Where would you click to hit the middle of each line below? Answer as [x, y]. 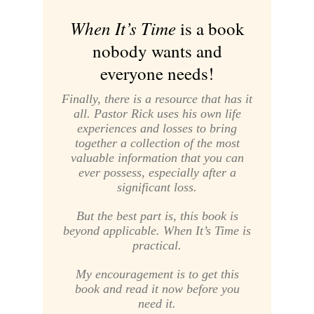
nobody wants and [157, 51]
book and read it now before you [157, 289]
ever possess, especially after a [157, 173]
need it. [157, 304]
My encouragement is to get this [157, 274]
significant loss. [157, 187]
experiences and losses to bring [157, 129]
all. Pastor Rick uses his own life [157, 114]
